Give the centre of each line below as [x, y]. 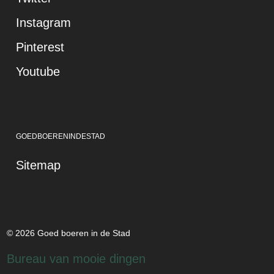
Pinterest [40, 47]
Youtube [38, 72]
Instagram [44, 23]
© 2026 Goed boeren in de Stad [69, 233]
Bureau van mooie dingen [76, 259]
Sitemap [39, 165]
